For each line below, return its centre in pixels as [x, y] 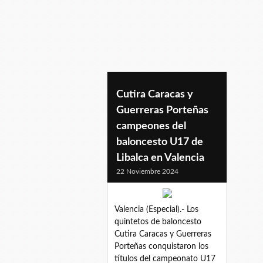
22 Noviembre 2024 [147, 171]
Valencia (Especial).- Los [156, 209]
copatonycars [150, 94]
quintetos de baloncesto [158, 222]
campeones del [151, 126]
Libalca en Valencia [160, 158]
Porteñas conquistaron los [161, 246]
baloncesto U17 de [160, 142]
